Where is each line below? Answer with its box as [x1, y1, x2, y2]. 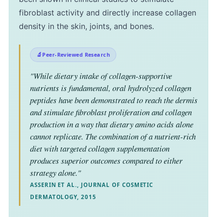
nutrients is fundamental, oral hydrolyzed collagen [30, 82, 191, 93]
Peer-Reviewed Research [42, 50, 110, 58]
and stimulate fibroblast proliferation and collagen [30, 106, 192, 118]
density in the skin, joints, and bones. [19, 21, 154, 31]
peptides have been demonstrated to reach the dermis [30, 94, 198, 106]
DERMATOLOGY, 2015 [30, 193, 96, 201]
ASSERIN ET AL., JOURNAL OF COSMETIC [30, 181, 154, 188]
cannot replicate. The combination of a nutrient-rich [30, 130, 196, 142]
